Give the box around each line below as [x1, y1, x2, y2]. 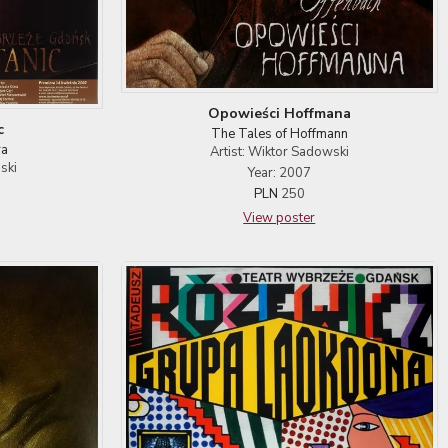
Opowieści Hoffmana [207, 103, 351, 123]
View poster [243, 208, 316, 227]
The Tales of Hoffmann [210, 124, 348, 143]
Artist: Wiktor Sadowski [209, 142, 349, 161]
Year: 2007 [247, 163, 311, 182]
